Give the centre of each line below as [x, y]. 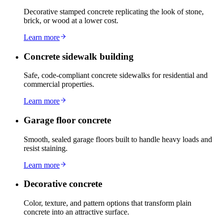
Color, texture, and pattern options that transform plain [108, 203]
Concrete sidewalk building [79, 56]
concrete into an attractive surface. [76, 212]
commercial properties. [59, 84]
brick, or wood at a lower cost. [71, 20]
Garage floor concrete [67, 120]
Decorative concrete [63, 184]
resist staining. [46, 148]
